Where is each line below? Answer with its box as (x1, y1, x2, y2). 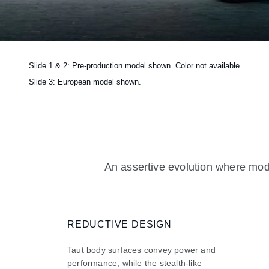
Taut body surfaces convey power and (67, 245, 216, 255)
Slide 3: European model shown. (29, 77, 144, 87)
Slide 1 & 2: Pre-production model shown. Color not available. (29, 61, 244, 71)
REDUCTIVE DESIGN (67, 219, 172, 230)
